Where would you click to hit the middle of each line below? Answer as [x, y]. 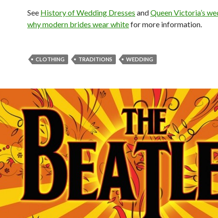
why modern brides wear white [78, 24]
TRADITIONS [95, 59]
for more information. [165, 24]
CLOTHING [50, 59]
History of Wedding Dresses [88, 12]
